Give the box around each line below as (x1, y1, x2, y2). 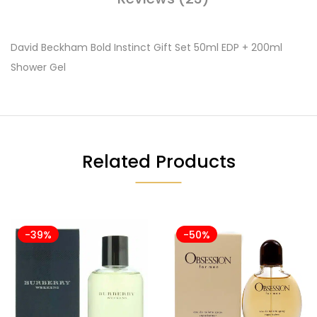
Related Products (81, 149, 236, 174)
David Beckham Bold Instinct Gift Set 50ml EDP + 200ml (11, 40, 282, 54)
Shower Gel (11, 60, 66, 74)
